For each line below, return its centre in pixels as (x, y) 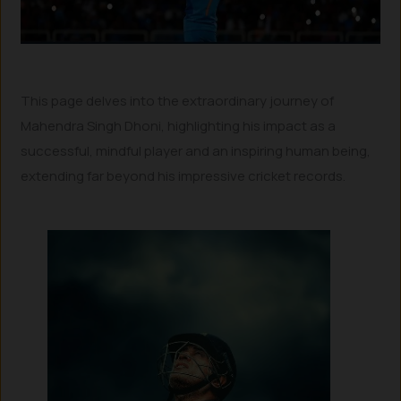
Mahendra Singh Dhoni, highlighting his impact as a (179, 125)
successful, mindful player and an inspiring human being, (196, 150)
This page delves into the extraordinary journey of (178, 100)
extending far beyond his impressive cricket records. (183, 175)
